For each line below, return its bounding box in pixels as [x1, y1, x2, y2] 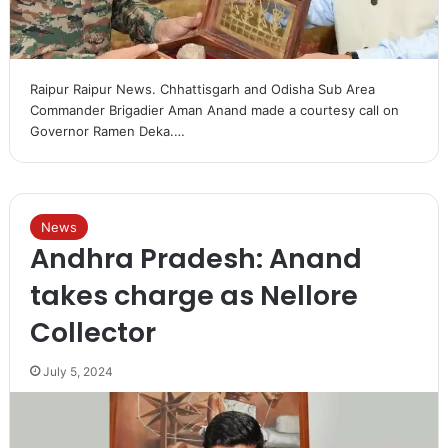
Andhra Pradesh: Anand [29, 240, 362, 277]
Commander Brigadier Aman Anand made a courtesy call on [29, 102, 399, 118]
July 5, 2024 [42, 364, 113, 379]
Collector [29, 314, 156, 351]
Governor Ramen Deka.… [29, 123, 185, 139]
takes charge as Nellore [29, 277, 358, 314]
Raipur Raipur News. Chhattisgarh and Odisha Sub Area [29, 81, 375, 97]
